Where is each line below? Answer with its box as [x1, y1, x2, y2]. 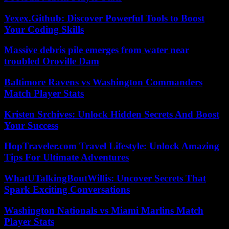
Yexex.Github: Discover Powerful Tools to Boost [4, 12, 204, 24]
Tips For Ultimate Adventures [4, 152, 129, 163]
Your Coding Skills [4, 24, 84, 35]
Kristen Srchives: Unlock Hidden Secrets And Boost [4, 108, 219, 120]
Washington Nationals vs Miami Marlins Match [4, 204, 203, 216]
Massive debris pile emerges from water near [4, 44, 189, 56]
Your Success [4, 120, 58, 131]
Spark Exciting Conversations [4, 184, 130, 195]
